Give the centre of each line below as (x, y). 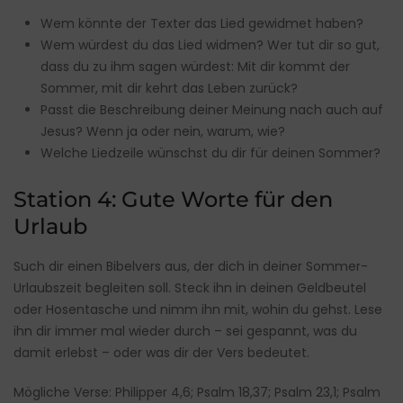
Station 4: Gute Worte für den (173, 200)
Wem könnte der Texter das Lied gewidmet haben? (202, 24)
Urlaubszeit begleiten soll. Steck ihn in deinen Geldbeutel (190, 288)
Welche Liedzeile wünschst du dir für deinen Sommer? (210, 153)
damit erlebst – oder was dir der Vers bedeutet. (161, 353)
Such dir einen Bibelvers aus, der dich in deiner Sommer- (191, 267)
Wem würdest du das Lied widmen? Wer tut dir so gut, (210, 45)
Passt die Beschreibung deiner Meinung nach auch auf (212, 110)
